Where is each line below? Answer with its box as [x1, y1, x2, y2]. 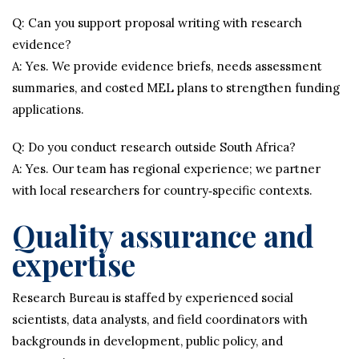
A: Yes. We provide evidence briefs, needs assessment [12, 58, 322, 74]
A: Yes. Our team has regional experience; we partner [12, 161, 321, 176]
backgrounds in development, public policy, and [12, 333, 283, 349]
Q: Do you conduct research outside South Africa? [12, 139, 296, 155]
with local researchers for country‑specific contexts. [12, 183, 313, 198]
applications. [12, 102, 84, 117]
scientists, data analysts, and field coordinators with [12, 312, 308, 327]
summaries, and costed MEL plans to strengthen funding [12, 80, 340, 95]
